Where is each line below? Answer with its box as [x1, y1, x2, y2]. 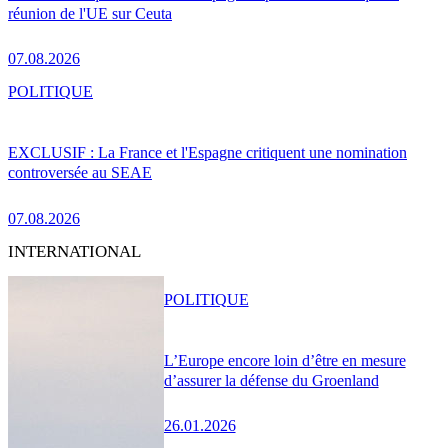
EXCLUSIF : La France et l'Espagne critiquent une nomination [8, 143, 407, 161]
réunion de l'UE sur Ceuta [8, 4, 172, 22]
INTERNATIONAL [8, 241, 141, 261]
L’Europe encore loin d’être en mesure [163, 351, 406, 369]
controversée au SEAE [8, 163, 152, 181]
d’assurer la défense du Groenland [163, 371, 379, 389]
